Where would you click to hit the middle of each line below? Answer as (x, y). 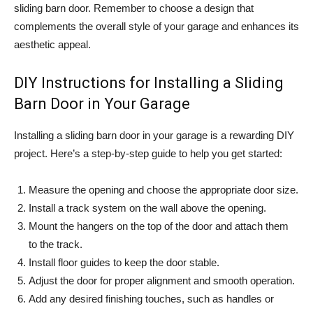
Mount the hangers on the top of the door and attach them (159, 226)
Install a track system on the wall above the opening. (147, 208)
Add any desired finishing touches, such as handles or (151, 299)
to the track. (56, 245)
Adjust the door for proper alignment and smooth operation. (162, 281)
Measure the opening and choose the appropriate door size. (163, 190)
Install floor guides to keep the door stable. (124, 263)
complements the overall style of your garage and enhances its (156, 27)
